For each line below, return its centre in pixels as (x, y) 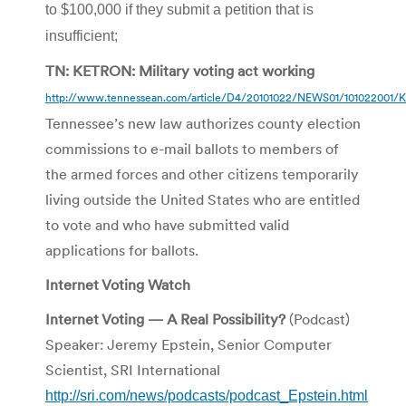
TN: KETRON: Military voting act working (180, 70)
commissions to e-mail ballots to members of (192, 148)
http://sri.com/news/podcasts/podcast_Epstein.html (207, 395)
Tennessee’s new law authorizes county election (203, 123)
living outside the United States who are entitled (203, 199)
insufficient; (82, 35)
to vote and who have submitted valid (167, 224)
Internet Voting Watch (118, 284)
